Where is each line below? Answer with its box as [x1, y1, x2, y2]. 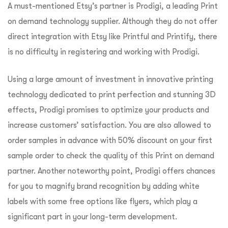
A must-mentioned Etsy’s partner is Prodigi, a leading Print [8, 1, 218, 11]
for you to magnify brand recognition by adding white [8, 181, 199, 191]
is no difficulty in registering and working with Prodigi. [8, 47, 199, 56]
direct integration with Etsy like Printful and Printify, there [8, 32, 217, 41]
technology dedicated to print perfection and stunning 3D [8, 90, 216, 99]
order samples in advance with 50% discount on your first [8, 135, 212, 145]
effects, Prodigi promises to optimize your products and [8, 105, 209, 115]
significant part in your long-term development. [8, 212, 177, 221]
